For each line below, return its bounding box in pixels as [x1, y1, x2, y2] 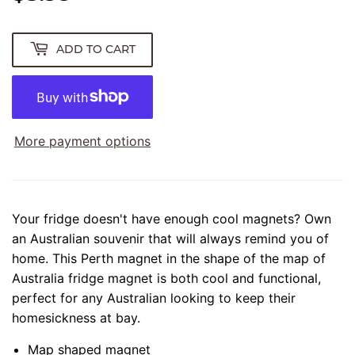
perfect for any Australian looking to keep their [12, 289, 296, 306]
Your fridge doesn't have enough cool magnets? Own [12, 210, 331, 227]
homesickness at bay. [12, 309, 140, 326]
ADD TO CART [56, 42, 136, 57]
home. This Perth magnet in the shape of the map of [12, 250, 326, 266]
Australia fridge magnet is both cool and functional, [12, 269, 321, 286]
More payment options [14, 132, 151, 149]
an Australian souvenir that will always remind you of [12, 230, 329, 246]
